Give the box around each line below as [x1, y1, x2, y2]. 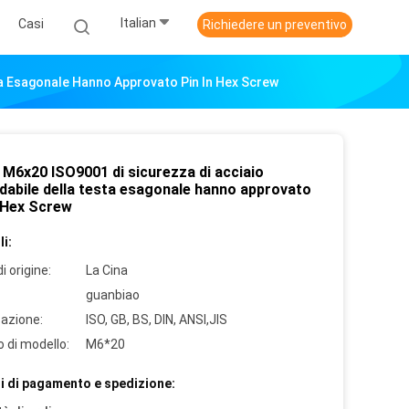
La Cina [86, 263, 128, 278]
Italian [121, 16, 156, 31]
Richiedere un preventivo [203, 17, 347, 32]
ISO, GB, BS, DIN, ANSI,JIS [86, 312, 227, 327]
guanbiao [86, 288, 140, 302]
